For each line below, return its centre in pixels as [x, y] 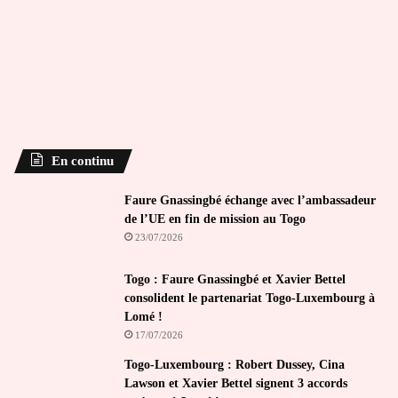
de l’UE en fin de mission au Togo [215, 219]
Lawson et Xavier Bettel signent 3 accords [236, 383]
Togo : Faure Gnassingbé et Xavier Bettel [235, 279]
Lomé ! [143, 316]
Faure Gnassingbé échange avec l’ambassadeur [250, 200]
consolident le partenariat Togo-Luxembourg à [250, 298]
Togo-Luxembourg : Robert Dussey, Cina [235, 364]
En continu [83, 160]
